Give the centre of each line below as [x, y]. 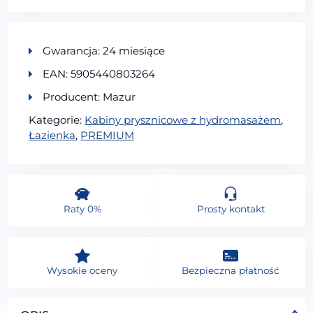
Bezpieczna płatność [231, 270]
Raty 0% [82, 209]
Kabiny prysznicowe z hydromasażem [183, 120]
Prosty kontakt [231, 209]
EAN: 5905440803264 [99, 73]
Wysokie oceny [82, 270]
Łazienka [52, 136]
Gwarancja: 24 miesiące [104, 50]
